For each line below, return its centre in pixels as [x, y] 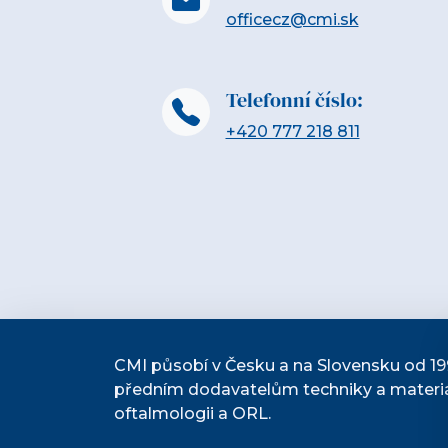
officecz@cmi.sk [292, 20]
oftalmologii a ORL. [192, 413]
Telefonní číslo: [294, 100]
